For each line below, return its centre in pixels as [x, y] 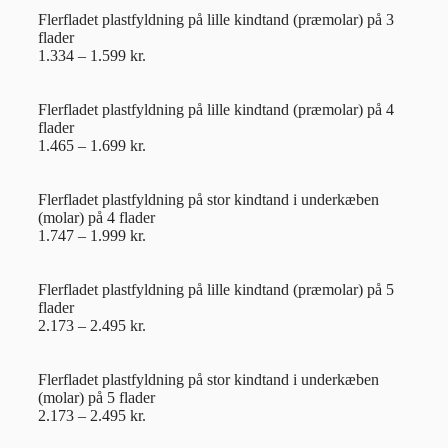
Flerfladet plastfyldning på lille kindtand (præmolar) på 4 [216, 109]
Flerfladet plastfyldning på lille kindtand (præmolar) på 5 [216, 289]
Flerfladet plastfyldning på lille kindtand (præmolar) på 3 [216, 19]
